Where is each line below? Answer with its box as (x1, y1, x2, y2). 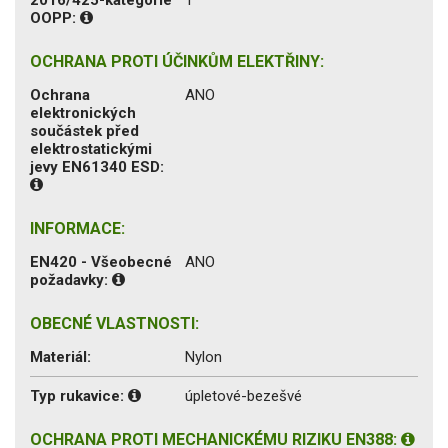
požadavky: (30, 270, 112, 289)
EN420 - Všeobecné (30, 252, 172, 271)
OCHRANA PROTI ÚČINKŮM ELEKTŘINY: (30, 51, 324, 71)
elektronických (30, 103, 136, 122)
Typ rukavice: (30, 386, 128, 405)
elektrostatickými (30, 139, 152, 158)
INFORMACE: (30, 218, 125, 238)
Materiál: (30, 347, 91, 366)
